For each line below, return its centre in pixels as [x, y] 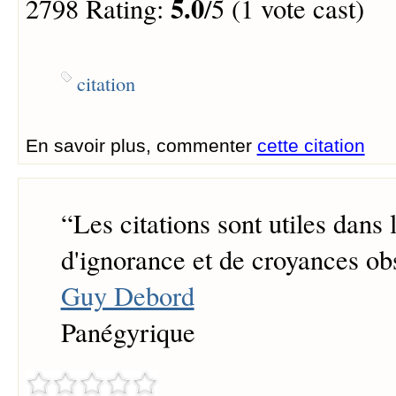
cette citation [311, 145]
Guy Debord [127, 296]
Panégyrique [128, 332]
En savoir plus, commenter [141, 145]
